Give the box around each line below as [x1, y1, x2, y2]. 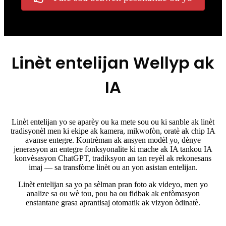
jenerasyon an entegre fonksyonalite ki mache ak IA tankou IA [14, 145, 212, 154]
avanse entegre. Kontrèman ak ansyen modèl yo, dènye [25, 136, 201, 145]
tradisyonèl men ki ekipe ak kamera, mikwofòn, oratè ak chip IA [11, 127, 215, 136]
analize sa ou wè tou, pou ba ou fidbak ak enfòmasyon [26, 189, 200, 198]
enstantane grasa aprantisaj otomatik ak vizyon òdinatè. [26, 198, 200, 207]
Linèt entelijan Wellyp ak [12, 51, 214, 75]
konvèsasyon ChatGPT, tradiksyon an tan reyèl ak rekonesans [15, 154, 211, 163]
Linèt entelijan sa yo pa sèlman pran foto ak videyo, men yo [18, 180, 208, 189]
